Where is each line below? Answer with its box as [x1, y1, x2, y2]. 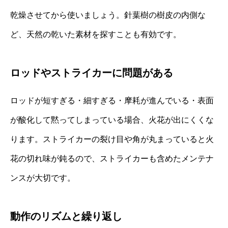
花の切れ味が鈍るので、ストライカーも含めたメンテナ [10, 154, 214, 163]
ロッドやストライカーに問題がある [10, 67, 173, 78]
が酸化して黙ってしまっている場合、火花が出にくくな [10, 115, 214, 124]
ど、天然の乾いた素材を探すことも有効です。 [10, 30, 181, 39]
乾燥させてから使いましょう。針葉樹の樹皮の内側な [10, 10, 206, 19]
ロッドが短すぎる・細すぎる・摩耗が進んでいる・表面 [10, 96, 214, 105]
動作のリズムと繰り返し [10, 210, 122, 222]
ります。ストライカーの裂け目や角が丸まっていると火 [10, 134, 214, 144]
